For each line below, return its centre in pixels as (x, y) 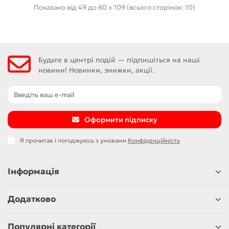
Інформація (33, 171)
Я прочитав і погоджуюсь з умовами (74, 140)
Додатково (32, 199)
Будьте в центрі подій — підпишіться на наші (119, 60)
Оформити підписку (121, 120)
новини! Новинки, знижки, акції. (96, 70)
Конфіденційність (154, 140)
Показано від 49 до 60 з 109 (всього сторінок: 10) (114, 7)
